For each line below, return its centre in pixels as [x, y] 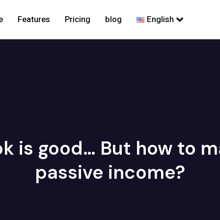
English [161, 19]
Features [34, 19]
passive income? [110, 172]
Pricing [78, 19]
